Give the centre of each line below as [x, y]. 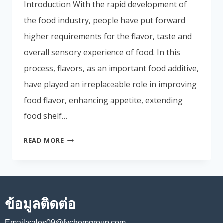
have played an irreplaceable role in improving [110, 84]
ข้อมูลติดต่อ [40, 203]
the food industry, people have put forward [105, 20]
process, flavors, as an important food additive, [111, 68]
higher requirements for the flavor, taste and [108, 36]
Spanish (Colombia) [150, 20]
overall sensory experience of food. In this [102, 52]
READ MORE [44, 140]
